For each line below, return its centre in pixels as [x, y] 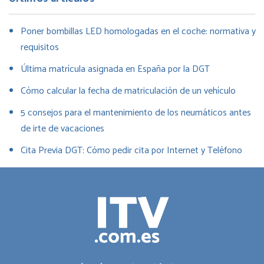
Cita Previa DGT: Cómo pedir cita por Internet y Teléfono [131, 150]
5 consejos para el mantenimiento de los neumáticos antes [136, 113]
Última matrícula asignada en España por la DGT [115, 69]
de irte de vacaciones [62, 128]
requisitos [40, 47]
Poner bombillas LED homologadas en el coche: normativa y [138, 31]
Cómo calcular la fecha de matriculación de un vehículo [128, 91]
